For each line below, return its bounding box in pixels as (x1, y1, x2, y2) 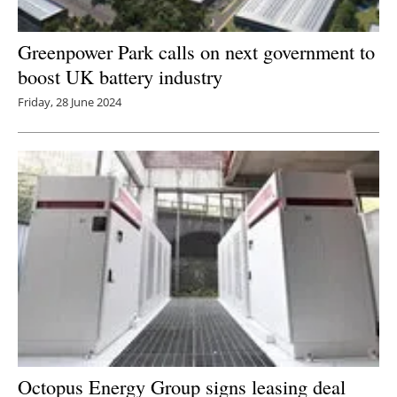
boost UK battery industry (18, 63, 229, 90)
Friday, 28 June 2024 (18, 94, 121, 111)
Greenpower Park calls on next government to (18, 38, 375, 66)
